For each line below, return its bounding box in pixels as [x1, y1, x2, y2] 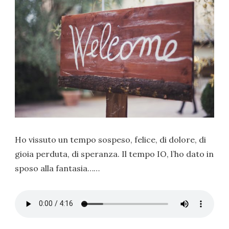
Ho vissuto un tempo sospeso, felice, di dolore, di [15, 134, 207, 145]
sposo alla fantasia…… [15, 163, 100, 173]
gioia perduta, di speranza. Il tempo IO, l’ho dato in [15, 149, 214, 159]
